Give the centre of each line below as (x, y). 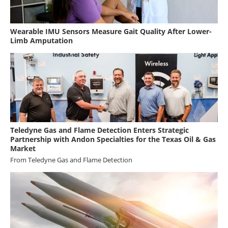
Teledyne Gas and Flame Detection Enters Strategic (99, 130)
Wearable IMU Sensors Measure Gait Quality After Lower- (111, 31)
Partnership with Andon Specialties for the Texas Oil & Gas (113, 139)
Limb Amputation (41, 40)
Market (23, 148)
